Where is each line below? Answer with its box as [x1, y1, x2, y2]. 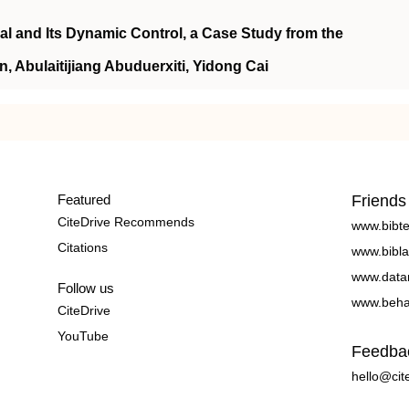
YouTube [57, 329, 109, 343]
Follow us [57, 280, 114, 296]
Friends [351, 192, 407, 210]
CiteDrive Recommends [57, 215, 194, 229]
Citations [57, 240, 108, 255]
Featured [57, 192, 110, 207]
